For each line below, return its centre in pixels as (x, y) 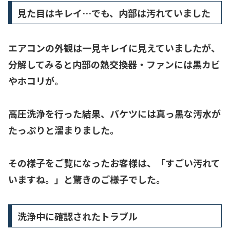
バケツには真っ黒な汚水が (165, 113)
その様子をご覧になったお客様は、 (82, 163)
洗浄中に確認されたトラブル (77, 216)
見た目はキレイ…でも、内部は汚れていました (114, 13)
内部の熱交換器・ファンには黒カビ (146, 64)
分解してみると (40, 64)
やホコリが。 (36, 80)
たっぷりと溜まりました (59, 130)
